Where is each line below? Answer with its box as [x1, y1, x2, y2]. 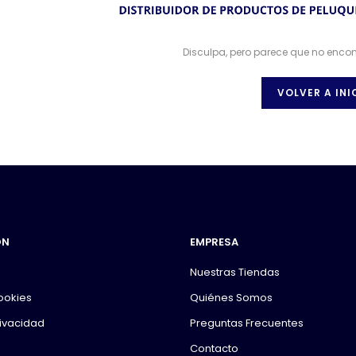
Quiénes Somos [190, 290, 273, 306]
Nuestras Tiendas [190, 265, 280, 281]
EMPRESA [190, 234, 238, 250]
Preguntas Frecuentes [190, 315, 304, 331]
